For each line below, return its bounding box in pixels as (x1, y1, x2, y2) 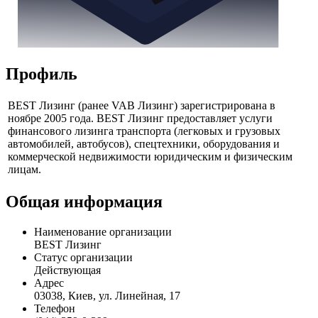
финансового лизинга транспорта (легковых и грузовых (8, 125, 280, 138)
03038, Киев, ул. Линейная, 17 (34, 290, 180, 302)
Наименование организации (34, 226, 172, 238)
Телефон (34, 302, 75, 315)
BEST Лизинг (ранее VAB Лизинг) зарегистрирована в (8, 99, 275, 112)
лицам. (8, 163, 41, 176)
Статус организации (34, 251, 133, 264)
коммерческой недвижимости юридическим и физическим (8, 150, 292, 163)
